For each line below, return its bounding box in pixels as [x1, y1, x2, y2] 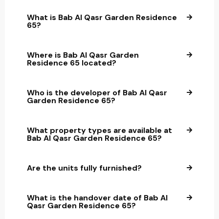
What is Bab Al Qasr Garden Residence [27, 12, 177, 23]
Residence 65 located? [27, 58, 116, 68]
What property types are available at [27, 125, 172, 136]
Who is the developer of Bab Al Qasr [27, 88, 167, 98]
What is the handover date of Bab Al [27, 193, 168, 203]
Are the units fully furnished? [27, 163, 142, 174]
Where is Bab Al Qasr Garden [27, 50, 139, 61]
